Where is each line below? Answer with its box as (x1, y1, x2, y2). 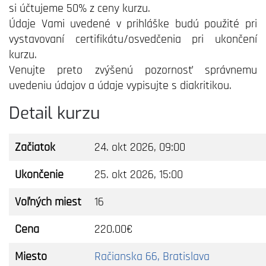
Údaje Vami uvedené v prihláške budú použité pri (9, 16, 257, 31)
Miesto (15, 249, 47, 264)
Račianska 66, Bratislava (94, 249, 210, 264)
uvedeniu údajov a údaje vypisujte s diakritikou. (9, 78, 232, 93)
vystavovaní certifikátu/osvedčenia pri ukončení (9, 31, 257, 47)
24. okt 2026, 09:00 (94, 140, 185, 155)
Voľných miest (15, 194, 81, 210)
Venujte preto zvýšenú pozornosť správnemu (9, 62, 257, 78)
